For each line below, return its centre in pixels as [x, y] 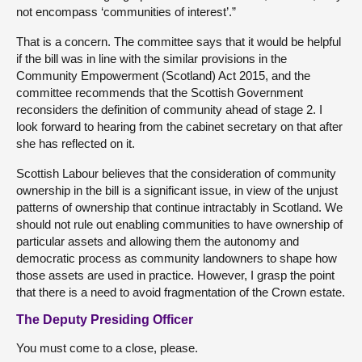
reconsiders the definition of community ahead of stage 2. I [169, 109]
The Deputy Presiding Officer [105, 319]
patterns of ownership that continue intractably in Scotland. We [179, 207]
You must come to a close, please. [107, 347]
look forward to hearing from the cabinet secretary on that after [179, 126]
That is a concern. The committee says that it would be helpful [179, 41]
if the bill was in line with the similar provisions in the [152, 58]
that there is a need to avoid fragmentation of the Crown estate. [181, 292]
